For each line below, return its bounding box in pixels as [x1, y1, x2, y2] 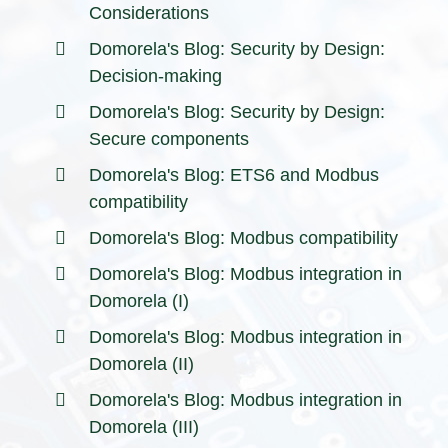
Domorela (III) [89, 416, 199, 437]
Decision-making [89, 65, 222, 86]
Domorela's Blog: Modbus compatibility [89, 227, 398, 248]
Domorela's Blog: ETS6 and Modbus [89, 164, 379, 185]
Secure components [89, 128, 249, 149]
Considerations [89, 2, 209, 23]
